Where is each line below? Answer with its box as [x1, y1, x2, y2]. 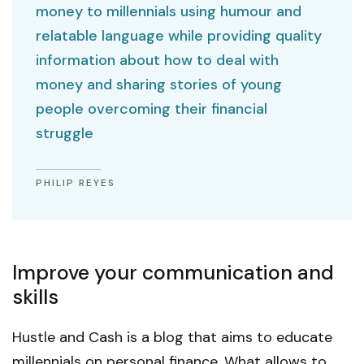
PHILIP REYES [36, 175, 116, 189]
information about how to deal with [36, 50, 279, 71]
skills [12, 284, 58, 311]
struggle [36, 123, 94, 144]
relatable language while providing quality [36, 26, 323, 46]
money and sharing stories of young [36, 75, 283, 95]
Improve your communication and [12, 259, 334, 287]
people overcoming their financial [36, 99, 268, 119]
